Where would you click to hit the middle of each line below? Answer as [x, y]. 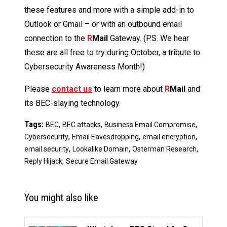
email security [47, 149]
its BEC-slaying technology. [72, 103]
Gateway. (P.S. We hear [148, 38]
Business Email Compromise [150, 124]
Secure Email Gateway [102, 161]
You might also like [61, 197]
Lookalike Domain [101, 149]
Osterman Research [164, 149]
